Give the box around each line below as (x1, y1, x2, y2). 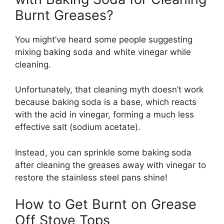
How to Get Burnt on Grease (15, 196, 196, 213)
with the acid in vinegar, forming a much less (15, 109, 194, 120)
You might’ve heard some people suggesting (15, 34, 192, 44)
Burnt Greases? (15, 6, 113, 23)
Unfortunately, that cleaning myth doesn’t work (15, 84, 203, 95)
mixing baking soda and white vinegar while (15, 46, 191, 57)
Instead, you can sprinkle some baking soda (15, 147, 191, 157)
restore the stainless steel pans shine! (15, 172, 167, 182)
